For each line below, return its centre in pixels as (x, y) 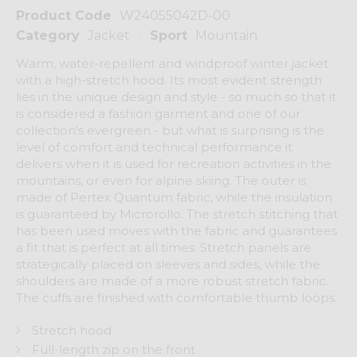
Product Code (64, 16)
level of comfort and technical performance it (154, 147)
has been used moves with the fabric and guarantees (177, 231)
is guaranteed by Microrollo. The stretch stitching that (177, 214)
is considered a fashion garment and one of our (158, 114)
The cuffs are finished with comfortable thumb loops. (177, 298)
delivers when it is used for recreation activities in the (174, 164)
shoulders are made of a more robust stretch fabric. (172, 281)
